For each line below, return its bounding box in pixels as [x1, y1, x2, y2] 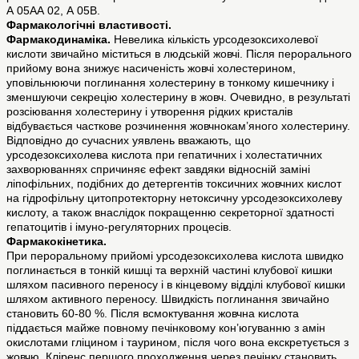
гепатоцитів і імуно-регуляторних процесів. [6, 220, 232, 234]
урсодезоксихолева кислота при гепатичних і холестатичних [6, 148, 322, 162]
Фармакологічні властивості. [6, 18, 178, 32]
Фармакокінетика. [6, 235, 107, 248]
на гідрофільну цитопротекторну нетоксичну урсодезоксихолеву [6, 192, 342, 205]
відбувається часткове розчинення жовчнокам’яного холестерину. [6, 119, 350, 133]
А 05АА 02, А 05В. [6, 4, 100, 18]
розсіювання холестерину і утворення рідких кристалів [6, 105, 292, 119]
